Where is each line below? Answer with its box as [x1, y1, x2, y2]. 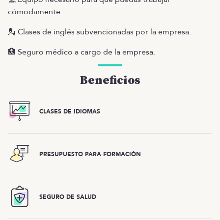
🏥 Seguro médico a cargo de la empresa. [8, 46, 155, 57]
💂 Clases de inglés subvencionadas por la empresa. [8, 26, 191, 37]
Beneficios [80, 73, 140, 88]
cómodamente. [8, 6, 62, 17]
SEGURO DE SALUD [39, 193, 96, 201]
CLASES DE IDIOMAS [39, 108, 100, 116]
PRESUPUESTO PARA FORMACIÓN [39, 150, 141, 159]
